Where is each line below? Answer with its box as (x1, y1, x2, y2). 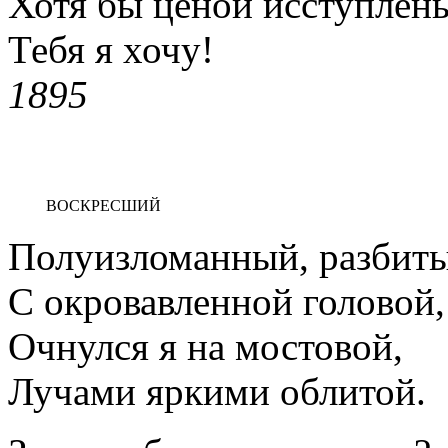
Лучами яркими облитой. (8, 369, 426, 413)
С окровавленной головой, (8, 279, 445, 323)
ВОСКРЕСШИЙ (46, 196, 161, 214)
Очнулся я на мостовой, (8, 324, 403, 368)
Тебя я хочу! (8, 27, 214, 71)
